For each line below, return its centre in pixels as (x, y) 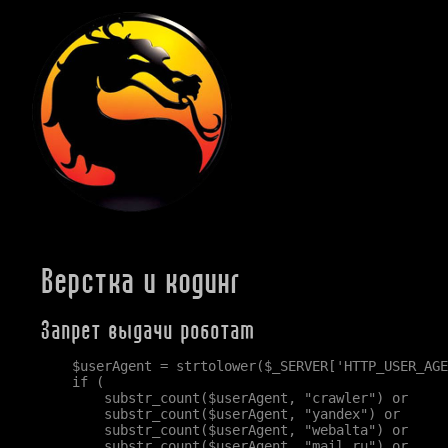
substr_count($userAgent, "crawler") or (223, 398)
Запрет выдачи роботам (147, 330)
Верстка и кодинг (139, 281)
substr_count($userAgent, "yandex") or (219, 414)
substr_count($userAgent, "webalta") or (223, 430)
